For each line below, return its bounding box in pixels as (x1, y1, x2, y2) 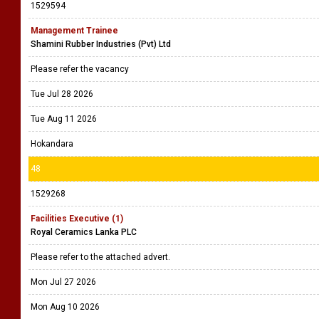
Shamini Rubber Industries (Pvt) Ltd (31, 39, 171, 49)
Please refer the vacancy (31, 64, 131, 74)
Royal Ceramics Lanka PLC (31, 227, 137, 237)
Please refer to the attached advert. (31, 252, 174, 262)
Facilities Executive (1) (31, 214, 123, 224)
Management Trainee (31, 26, 118, 36)
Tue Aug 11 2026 (31, 114, 97, 124)
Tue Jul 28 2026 (31, 89, 93, 99)
